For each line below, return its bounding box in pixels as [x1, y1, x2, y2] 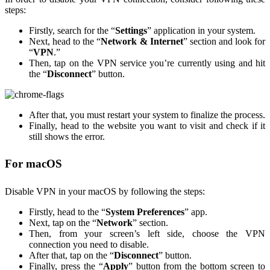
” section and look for [183, 36, 266, 47]
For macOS [5, 157, 62, 171]
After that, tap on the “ [29, 250, 114, 260]
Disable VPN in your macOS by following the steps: [5, 186, 205, 196]
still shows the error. [29, 131, 107, 142]
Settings [115, 25, 147, 36]
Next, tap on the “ [29, 217, 96, 228]
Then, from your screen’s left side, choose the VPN [29, 228, 265, 239]
